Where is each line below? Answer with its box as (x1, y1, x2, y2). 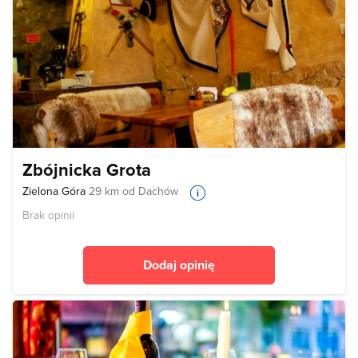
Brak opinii (22, 206, 74, 223)
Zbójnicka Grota (22, 157, 151, 183)
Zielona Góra (22, 183, 89, 200)
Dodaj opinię (143, 255, 215, 274)
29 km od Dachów (89, 183, 178, 200)
